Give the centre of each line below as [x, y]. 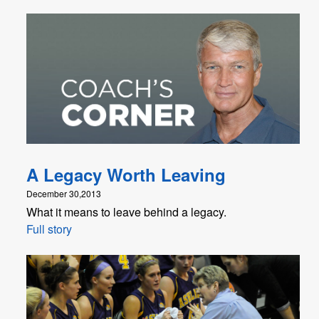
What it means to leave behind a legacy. [126, 211]
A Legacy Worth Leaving [126, 174]
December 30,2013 [64, 193]
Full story [49, 229]
